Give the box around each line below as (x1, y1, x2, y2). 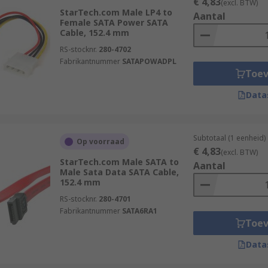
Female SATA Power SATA (59, 17, 168, 28)
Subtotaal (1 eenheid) (193, 133, 266, 143)
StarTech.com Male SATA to (59, 156, 179, 167)
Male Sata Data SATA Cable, (59, 166, 179, 178)
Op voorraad (76, 136, 124, 147)
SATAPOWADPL (121, 56, 176, 66)
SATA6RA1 (121, 206, 157, 216)
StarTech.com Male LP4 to (59, 7, 172, 18)
